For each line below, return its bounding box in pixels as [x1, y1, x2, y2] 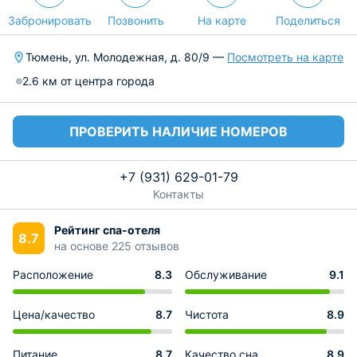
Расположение [13, 268, 93, 281]
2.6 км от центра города [22, 74, 155, 88]
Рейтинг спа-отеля [54, 223, 160, 237]
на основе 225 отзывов [54, 239, 179, 253]
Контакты [153, 187, 204, 201]
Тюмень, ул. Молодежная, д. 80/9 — [25, 50, 227, 64]
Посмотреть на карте [227, 50, 343, 64]
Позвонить [107, 14, 164, 27]
